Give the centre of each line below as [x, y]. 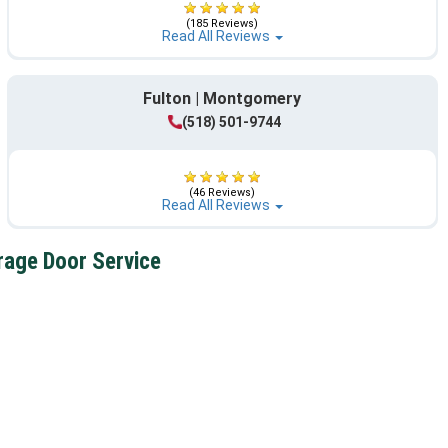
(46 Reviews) [222, 193]
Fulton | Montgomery [222, 98]
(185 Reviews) [222, 24]
